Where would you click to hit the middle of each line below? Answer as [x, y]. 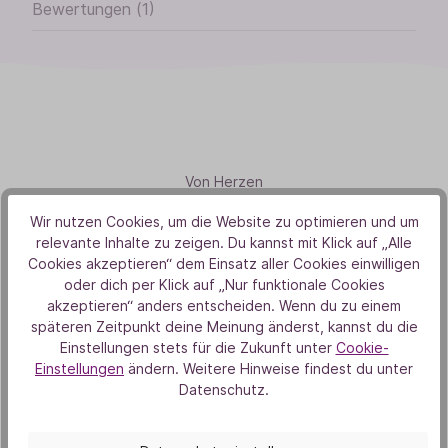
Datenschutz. [224, 390]
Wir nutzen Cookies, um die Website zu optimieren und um [224, 222]
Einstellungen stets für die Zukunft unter [195, 348]
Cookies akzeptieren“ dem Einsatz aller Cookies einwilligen [224, 264]
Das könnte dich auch [224, 431]
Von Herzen [224, 181]
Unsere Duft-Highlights [224, 393]
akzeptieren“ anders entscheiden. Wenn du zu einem [224, 306]
